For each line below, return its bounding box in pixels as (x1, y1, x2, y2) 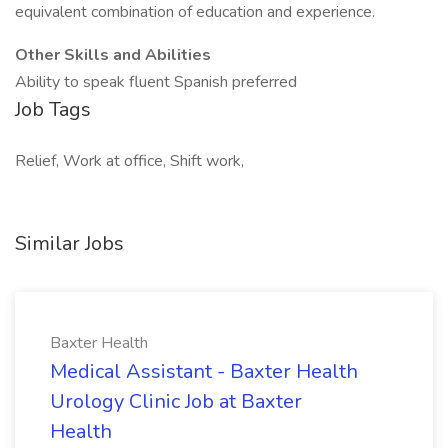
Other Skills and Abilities (15, 44, 211, 66)
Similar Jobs (15, 230, 124, 257)
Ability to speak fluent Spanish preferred (15, 71, 297, 93)
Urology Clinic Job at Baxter (50, 388, 302, 415)
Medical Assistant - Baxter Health (50, 358, 358, 385)
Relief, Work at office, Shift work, (15, 150, 244, 172)
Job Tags (15, 96, 91, 123)
